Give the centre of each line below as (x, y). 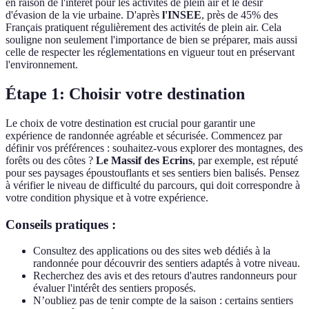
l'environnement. (42, 65)
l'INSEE (182, 15)
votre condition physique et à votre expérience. (107, 198)
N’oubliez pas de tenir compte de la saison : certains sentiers (163, 301)
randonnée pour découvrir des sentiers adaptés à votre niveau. (167, 263)
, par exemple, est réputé (245, 161)
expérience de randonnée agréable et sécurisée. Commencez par (144, 136)
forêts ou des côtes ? (51, 161)
